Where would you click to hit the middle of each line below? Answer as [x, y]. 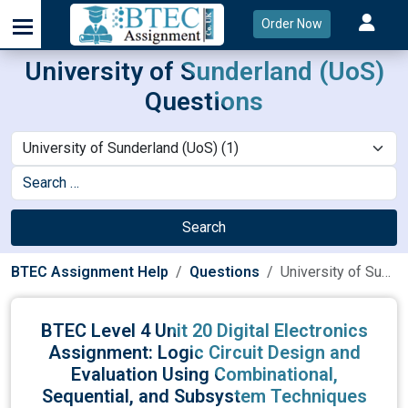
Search [204, 227]
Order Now [291, 24]
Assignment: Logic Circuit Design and [204, 352]
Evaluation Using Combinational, [204, 374]
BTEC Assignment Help [90, 272]
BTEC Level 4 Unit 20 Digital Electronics [204, 331]
